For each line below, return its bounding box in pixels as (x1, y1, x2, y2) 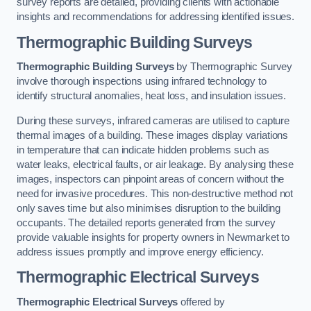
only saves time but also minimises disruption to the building (17, 202, 281, 214)
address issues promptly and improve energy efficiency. (17, 246, 264, 258)
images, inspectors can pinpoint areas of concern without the (17, 173, 285, 185)
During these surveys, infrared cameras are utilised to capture (17, 115, 289, 126)
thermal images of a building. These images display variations (17, 129, 289, 141)
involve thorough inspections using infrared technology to (17, 76, 267, 87)
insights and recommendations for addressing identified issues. (17, 11, 294, 23)
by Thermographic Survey (174, 61, 293, 73)
